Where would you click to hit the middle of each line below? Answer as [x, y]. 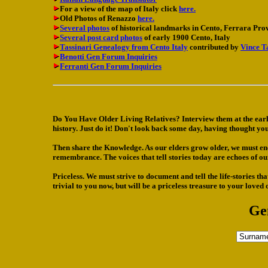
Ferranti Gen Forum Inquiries [111, 66]
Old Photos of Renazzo [99, 19]
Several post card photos [101, 38]
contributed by [214, 47]
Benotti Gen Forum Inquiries [109, 57]
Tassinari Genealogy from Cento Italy [124, 47]
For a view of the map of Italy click [119, 9]
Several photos [85, 28]
